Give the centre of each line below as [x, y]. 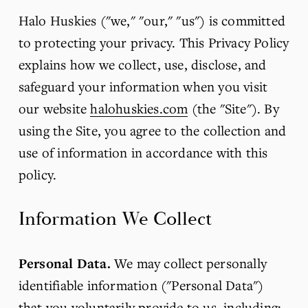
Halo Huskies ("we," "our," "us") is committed [152, 20]
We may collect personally [189, 263]
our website [54, 108]
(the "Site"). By [233, 108]
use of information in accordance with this [143, 152]
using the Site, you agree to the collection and [152, 130]
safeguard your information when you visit [143, 86]
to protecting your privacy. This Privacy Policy [154, 42]
